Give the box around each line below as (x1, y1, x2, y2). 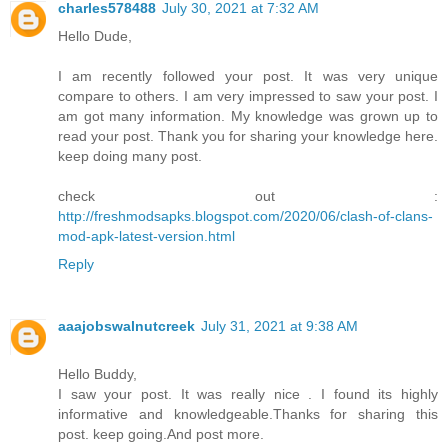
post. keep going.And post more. (58, 426, 264, 442)
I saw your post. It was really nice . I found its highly (58, 386, 438, 402)
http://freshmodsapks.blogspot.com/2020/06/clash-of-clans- (58, 208, 433, 225)
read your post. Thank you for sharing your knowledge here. (58, 128, 438, 145)
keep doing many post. (58, 148, 202, 165)
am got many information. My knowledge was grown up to (58, 108, 438, 125)
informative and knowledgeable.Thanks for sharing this (58, 406, 438, 422)
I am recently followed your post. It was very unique (58, 68, 438, 85)
